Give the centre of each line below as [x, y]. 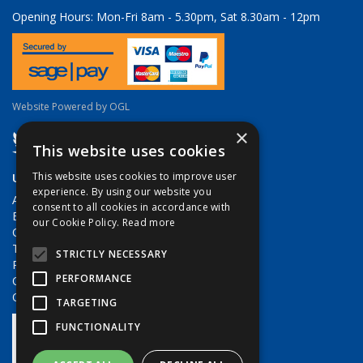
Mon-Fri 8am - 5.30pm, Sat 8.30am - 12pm [207, 17]
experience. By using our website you [122, 192]
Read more [149, 222]
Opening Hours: [53, 17]
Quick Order [43, 297]
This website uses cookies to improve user [135, 176]
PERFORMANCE [94, 278]
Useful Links [48, 177]
